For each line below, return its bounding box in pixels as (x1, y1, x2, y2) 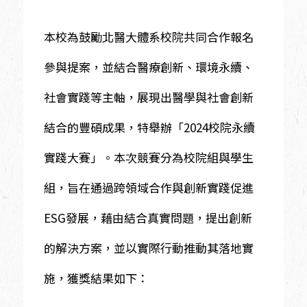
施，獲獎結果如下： (43, 269, 149, 286)
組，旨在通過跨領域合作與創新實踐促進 (43, 178, 254, 196)
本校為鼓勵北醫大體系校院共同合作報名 (43, 27, 254, 45)
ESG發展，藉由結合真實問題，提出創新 (43, 208, 252, 226)
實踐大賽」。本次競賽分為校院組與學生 (43, 148, 254, 166)
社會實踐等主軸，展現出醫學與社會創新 (43, 88, 254, 106)
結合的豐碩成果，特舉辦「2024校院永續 (43, 118, 255, 136)
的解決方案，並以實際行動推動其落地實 (43, 238, 254, 256)
